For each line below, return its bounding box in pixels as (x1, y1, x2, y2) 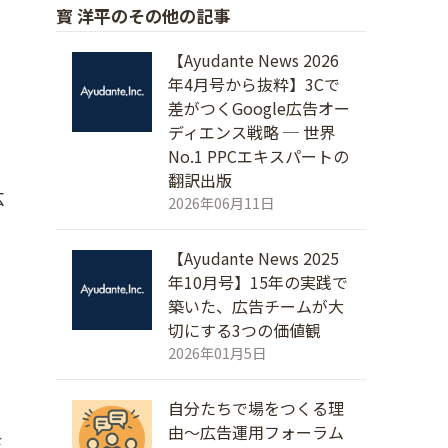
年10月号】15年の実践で (168, 270, 348, 294)
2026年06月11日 (168, 192, 274, 213)
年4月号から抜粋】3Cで (168, 72, 340, 96)
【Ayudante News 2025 (168, 246, 339, 270)
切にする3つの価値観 (168, 318, 321, 342)
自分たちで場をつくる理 (168, 396, 344, 420)
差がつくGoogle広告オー (168, 96, 350, 120)
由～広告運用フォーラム (168, 420, 344, 444)
